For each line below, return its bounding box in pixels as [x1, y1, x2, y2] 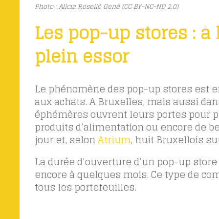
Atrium [97, 131, 131, 149]
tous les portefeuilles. [34, 179, 136, 196]
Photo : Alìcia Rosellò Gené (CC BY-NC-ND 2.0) [34, 1, 178, 13]
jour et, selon [34, 131, 98, 149]
